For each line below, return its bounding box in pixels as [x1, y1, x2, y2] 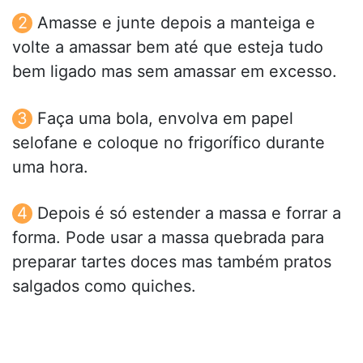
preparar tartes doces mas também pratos [12, 251, 331, 271]
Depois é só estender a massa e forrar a [37, 203, 341, 223]
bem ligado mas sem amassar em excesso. [12, 62, 337, 82]
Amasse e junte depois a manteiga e [37, 13, 315, 33]
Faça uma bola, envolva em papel [37, 108, 293, 128]
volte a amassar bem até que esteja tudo [12, 37, 323, 58]
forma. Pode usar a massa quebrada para [12, 227, 324, 247]
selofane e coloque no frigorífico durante [12, 132, 325, 152]
